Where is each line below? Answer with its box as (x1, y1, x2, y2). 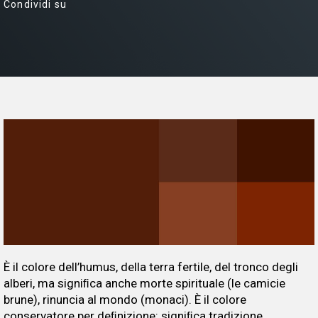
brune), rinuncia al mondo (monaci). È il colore (4, 292, 246, 307)
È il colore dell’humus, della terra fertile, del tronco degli (4, 259, 298, 274)
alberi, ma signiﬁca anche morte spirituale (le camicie (4, 275, 285, 290)
